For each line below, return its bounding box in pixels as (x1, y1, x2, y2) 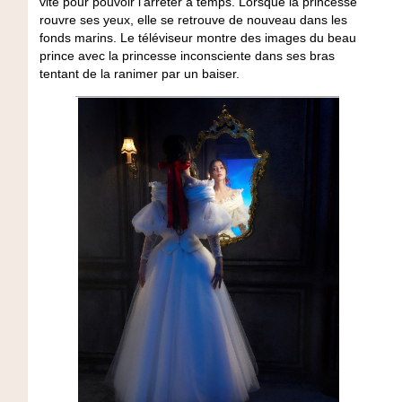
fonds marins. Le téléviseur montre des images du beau (39, 31, 356, 46)
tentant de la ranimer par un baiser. (39, 66, 243, 82)
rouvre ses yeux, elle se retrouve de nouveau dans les (39, 13, 347, 28)
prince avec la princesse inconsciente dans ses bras (39, 48, 335, 64)
